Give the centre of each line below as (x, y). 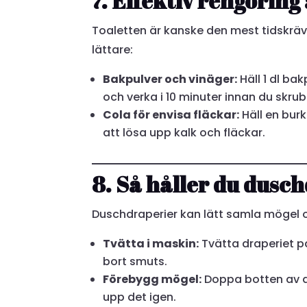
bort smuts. (135, 261)
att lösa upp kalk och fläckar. (184, 132)
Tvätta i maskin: (151, 243)
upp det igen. (140, 297)
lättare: (113, 49)
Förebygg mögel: (152, 279)
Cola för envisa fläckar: (171, 114)
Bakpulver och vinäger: (170, 79)
